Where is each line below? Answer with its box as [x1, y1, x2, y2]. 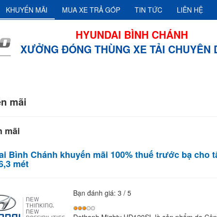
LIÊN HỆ [176, 5, 203, 15]
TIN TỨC [134, 5, 162, 15]
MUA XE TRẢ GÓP [62, 5, 120, 15]
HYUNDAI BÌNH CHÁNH [75, 27, 188, 42]
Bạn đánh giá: [73, 188, 118, 198]
